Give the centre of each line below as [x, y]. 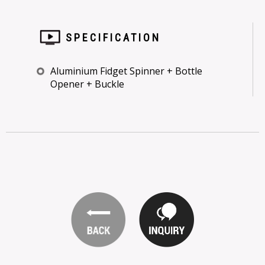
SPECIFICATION [113, 38]
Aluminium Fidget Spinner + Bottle [126, 71]
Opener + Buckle [87, 84]
